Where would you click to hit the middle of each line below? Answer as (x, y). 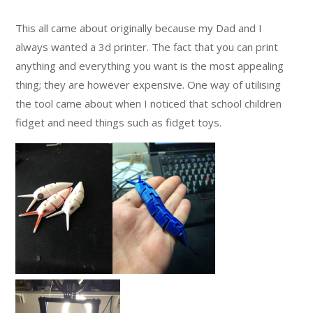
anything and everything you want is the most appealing (150, 65)
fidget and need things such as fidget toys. (119, 122)
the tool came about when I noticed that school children (149, 103)
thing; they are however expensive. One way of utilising (148, 84)
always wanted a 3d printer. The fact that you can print (147, 46)
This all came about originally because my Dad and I (139, 28)
